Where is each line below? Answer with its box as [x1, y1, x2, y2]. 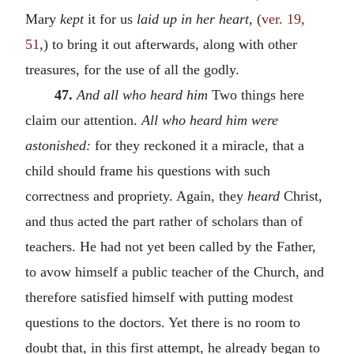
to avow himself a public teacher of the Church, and [25, 263, 324, 280]
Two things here [207, 86, 304, 103]
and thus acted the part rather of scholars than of [25, 213, 303, 229]
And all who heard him [76, 86, 208, 103]
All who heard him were [141, 111, 278, 128]
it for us [84, 10, 137, 27]
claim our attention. [25, 111, 141, 128]
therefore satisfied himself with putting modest [25, 288, 293, 305]
